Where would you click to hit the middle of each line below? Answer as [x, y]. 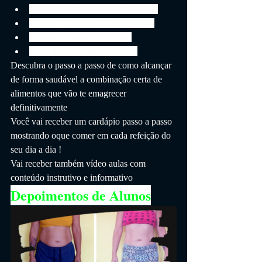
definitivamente [39, 107]
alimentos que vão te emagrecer [70, 93]
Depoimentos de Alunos [81, 195]
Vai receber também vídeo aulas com [79, 163]
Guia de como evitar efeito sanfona [94, 9]
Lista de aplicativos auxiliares [83, 51]
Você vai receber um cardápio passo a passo [92, 121]
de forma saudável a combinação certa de [87, 79]
